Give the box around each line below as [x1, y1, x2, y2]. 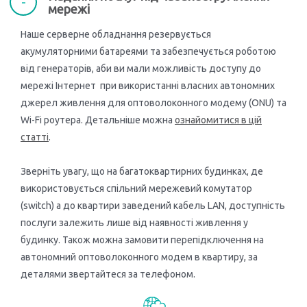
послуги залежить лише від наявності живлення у [21, 217, 248, 229]
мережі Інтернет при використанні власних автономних [21, 80, 275, 92]
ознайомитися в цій [175, 114, 262, 126]
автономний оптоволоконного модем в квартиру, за [21, 251, 258, 263]
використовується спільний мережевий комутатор [21, 183, 252, 195]
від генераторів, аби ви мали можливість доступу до [21, 63, 261, 75]
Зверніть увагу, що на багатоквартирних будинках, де [21, 166, 263, 177]
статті [21, 132, 49, 143]
